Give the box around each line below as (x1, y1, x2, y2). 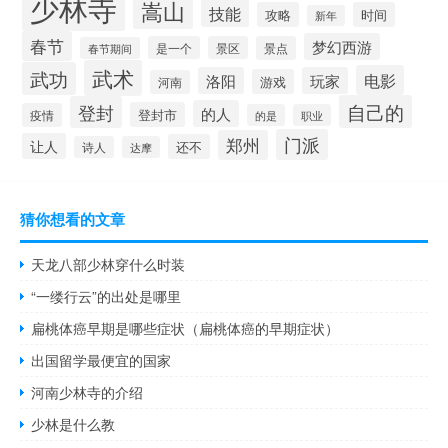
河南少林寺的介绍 (31, 382, 144, 403)
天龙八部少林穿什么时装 (31, 254, 186, 275)
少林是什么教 (31, 414, 116, 435)
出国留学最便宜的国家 (31, 350, 172, 371)
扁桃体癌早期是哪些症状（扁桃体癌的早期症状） (31, 318, 340, 339)
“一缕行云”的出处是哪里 (31, 286, 182, 307)
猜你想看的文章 (20, 208, 125, 231)
